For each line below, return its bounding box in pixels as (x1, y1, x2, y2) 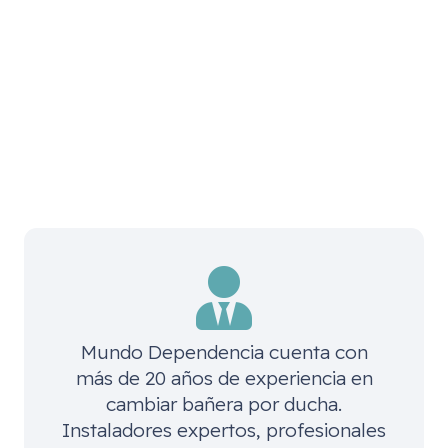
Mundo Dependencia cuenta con (80, 340, 368, 365)
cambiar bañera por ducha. (106, 392, 342, 417)
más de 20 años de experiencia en (75, 366, 373, 391)
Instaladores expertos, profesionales (62, 418, 386, 443)
